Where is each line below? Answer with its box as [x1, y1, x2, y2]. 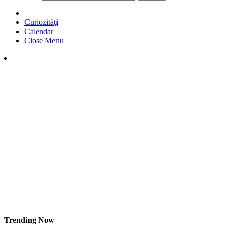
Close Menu [24, 36, 64, 45]
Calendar [24, 26, 53, 36]
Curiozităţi [24, 17, 58, 26]
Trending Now [4, 216, 54, 225]
